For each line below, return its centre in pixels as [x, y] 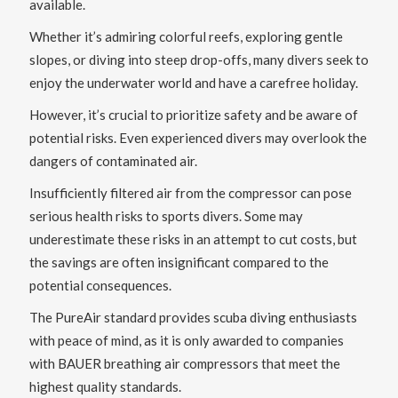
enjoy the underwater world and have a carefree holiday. [193, 83]
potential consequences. [100, 286]
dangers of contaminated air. [113, 161]
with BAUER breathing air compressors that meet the [184, 364]
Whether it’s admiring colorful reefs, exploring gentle [186, 37]
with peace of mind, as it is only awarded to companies [186, 341]
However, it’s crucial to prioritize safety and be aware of [193, 115]
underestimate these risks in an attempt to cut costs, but [193, 239]
